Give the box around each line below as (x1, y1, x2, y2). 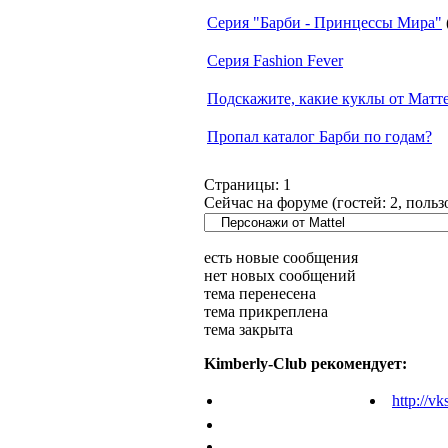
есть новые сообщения (204, 249, 358, 266)
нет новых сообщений (204, 267, 356, 284)
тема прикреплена (204, 303, 328, 320)
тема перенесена (204, 285, 316, 302)
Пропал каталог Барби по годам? (207, 128, 432, 145)
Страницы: (204, 176, 279, 193)
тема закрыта (204, 321, 293, 338)
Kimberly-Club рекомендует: (204, 355, 407, 372)
